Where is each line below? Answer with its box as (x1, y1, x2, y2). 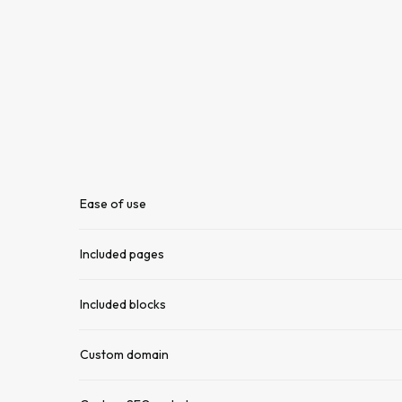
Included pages (80, 246, 164, 262)
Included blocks (80, 296, 166, 312)
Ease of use (80, 196, 146, 212)
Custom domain (80, 346, 169, 363)
